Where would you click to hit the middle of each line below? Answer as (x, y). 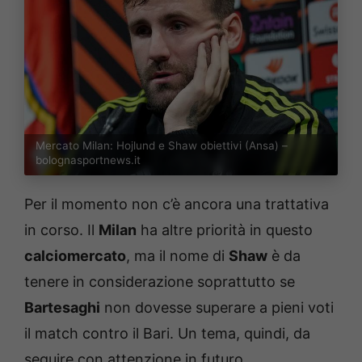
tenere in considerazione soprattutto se (160, 282)
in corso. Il (61, 230)
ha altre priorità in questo (225, 230)
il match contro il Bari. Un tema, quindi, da (167, 334)
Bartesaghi (62, 308)
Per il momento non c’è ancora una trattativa (177, 204)
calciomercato (75, 256)
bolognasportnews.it (88, 160)
